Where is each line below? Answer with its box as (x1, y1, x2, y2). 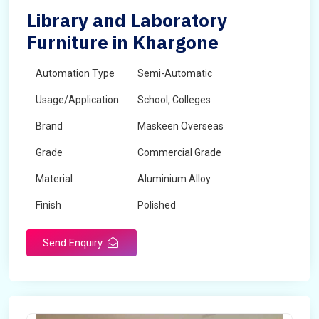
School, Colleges (137, 94, 211, 105)
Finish (36, 199, 61, 211)
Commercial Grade (137, 147, 221, 158)
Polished (137, 199, 176, 211)
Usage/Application (36, 94, 119, 105)
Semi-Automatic (137, 68, 212, 79)
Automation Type (36, 68, 115, 79)
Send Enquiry (43, 236, 105, 249)
